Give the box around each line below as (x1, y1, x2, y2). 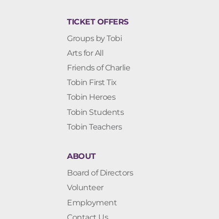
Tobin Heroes (67, 92, 115, 102)
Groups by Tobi (67, 33, 122, 43)
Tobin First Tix (67, 78, 117, 88)
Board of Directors (67, 168, 133, 178)
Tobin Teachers (67, 122, 122, 131)
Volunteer (67, 183, 104, 193)
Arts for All (67, 48, 103, 58)
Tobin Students (67, 107, 124, 117)
